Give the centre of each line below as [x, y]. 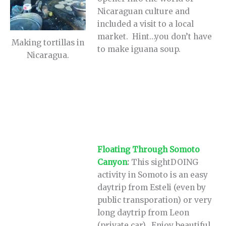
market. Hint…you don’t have [155, 36]
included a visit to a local [146, 24]
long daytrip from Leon [144, 212]
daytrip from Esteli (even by [152, 187]
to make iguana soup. [139, 49]
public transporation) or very [155, 200]
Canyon [112, 162]
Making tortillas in [48, 43]
